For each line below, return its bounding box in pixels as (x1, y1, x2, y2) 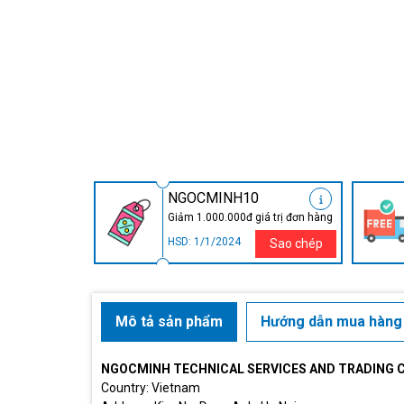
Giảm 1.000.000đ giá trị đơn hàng (168, 211, 333, 225)
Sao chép (269, 236, 323, 252)
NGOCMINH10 (168, 189, 259, 207)
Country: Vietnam (101, 381, 200, 396)
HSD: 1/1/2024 (168, 235, 241, 249)
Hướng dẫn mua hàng (261, 313, 402, 331)
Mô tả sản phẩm (115, 313, 223, 331)
